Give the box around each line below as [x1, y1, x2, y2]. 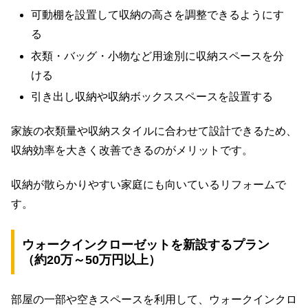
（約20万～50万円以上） [21, 252, 161, 267]
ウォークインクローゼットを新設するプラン [21, 237, 269, 252]
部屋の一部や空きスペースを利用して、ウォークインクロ [11, 294, 297, 306]
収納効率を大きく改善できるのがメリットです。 [11, 144, 253, 157]
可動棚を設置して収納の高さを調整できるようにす [31, 9, 285, 21]
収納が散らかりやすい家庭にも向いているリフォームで [11, 179, 286, 191]
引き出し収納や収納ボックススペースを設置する [31, 90, 274, 102]
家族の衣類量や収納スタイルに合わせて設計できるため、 [11, 125, 297, 137]
